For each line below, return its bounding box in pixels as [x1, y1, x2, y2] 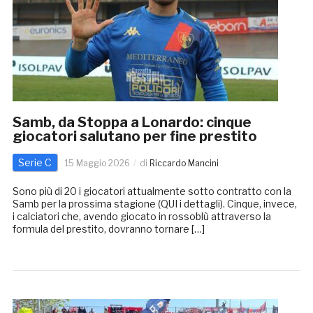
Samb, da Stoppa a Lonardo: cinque [12, 114, 252, 131]
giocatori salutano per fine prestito [12, 128, 257, 145]
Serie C [17, 156, 52, 169]
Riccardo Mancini [149, 158, 219, 169]
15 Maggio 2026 [64, 158, 130, 169]
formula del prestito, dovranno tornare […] [12, 223, 205, 235]
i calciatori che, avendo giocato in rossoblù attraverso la [12, 210, 271, 223]
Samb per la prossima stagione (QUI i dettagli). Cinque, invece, [12, 198, 297, 210]
